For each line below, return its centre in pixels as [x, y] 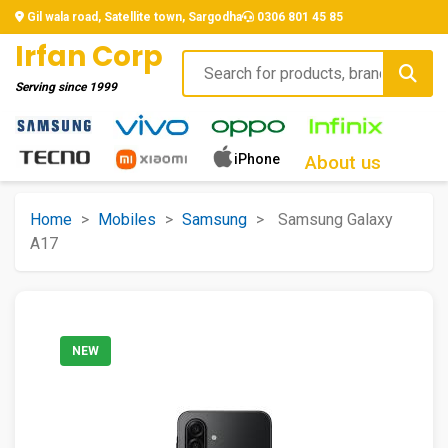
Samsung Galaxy [335, 219]
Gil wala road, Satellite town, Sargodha [133, 17]
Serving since [52, 87]
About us [343, 162]
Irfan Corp [89, 56]
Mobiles [127, 219]
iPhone [257, 158]
